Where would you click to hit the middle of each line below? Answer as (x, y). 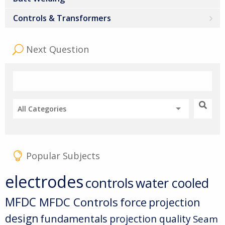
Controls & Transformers (62, 18)
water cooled (172, 183)
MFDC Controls (79, 202)
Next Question (58, 49)
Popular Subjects (63, 156)
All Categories (42, 109)
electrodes (44, 182)
